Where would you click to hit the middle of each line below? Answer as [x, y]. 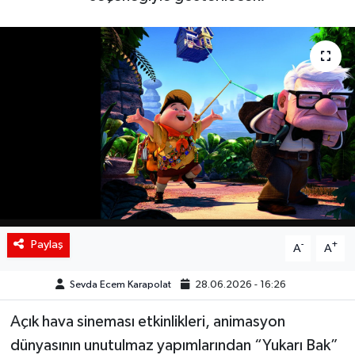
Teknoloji [73, 109]
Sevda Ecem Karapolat [121, 285]
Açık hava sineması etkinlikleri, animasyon [147, 322]
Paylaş [47, 245]
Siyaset [67, 28]
